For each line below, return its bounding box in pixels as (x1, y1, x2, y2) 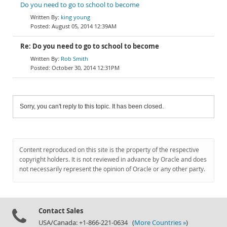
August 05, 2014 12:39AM (52, 22, 117, 30)
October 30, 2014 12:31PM (52, 64, 120, 71)
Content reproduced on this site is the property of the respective (19, 145, 199, 154)
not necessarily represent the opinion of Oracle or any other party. (19, 165, 205, 173)
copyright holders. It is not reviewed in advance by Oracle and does (19, 155, 207, 164)
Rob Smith (61, 55, 88, 62)
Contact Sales (39, 206, 83, 215)
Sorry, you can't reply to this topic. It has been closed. (20, 103, 164, 110)
